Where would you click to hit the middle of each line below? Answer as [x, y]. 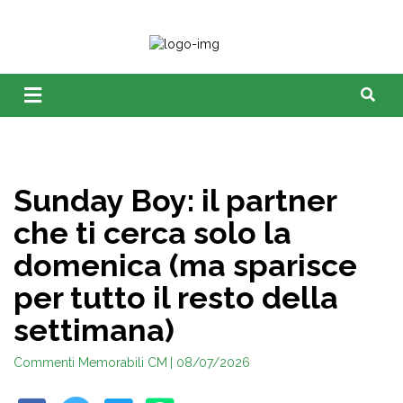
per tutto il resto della [176, 298]
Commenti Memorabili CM [90, 363]
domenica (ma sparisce [185, 265]
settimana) [94, 330]
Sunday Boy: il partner [175, 201]
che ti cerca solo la [152, 233]
